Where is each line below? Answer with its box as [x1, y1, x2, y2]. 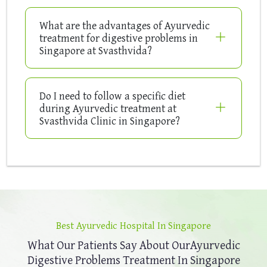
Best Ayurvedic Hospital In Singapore [56, 218, 211, 233]
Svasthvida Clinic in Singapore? [39, 113, 180, 129]
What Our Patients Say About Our [27, 236, 190, 254]
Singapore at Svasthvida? [39, 42, 152, 59]
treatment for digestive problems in [39, 30, 198, 46]
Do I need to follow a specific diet [39, 88, 185, 104]
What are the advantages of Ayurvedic [39, 17, 210, 34]
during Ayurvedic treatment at [39, 100, 176, 117]
